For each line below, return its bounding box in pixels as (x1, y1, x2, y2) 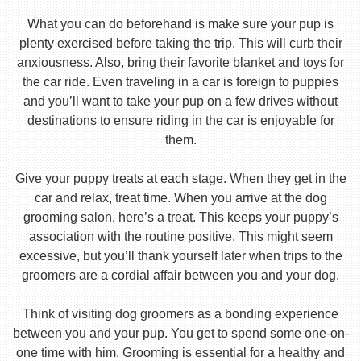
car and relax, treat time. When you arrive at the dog (34, 191, 327, 205)
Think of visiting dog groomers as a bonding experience (23, 307, 338, 322)
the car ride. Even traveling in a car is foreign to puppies (23, 75, 338, 89)
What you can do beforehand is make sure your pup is (27, 17, 334, 31)
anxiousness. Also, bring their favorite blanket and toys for (17, 56, 344, 70)
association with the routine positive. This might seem (28, 230, 333, 244)
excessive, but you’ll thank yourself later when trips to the (19, 249, 342, 263)
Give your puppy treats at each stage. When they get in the (15, 172, 346, 186)
